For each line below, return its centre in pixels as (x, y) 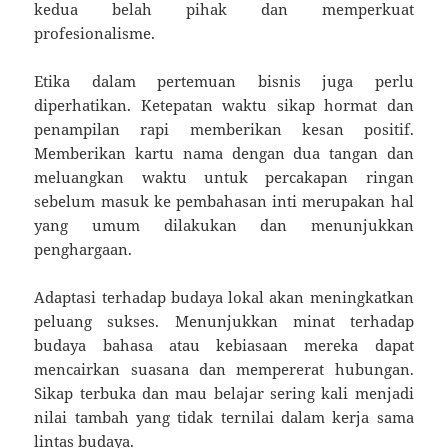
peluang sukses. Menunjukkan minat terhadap (224, 320)
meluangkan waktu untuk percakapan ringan (224, 176)
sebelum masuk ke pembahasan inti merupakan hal (224, 200)
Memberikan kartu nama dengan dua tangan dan (224, 152)
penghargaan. (83, 248)
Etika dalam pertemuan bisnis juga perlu (224, 80)
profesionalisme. (95, 32)
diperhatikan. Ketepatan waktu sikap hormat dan (224, 104)
